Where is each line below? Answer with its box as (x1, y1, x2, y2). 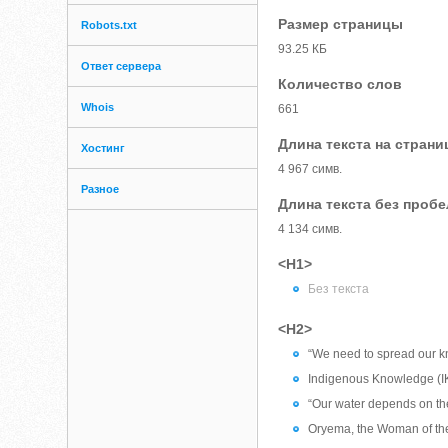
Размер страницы (278, 16, 404, 32)
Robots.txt (81, 19, 138, 31)
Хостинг (81, 142, 126, 154)
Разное (81, 183, 120, 195)
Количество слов (278, 76, 403, 92)
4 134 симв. (278, 222, 343, 236)
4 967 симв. (278, 162, 343, 176)
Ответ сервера (81, 60, 162, 72)
